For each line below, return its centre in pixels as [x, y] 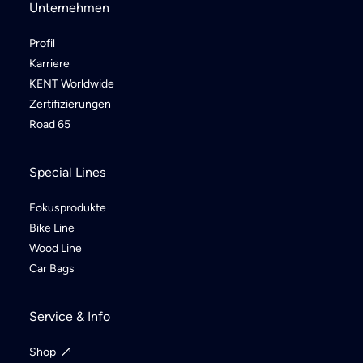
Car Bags [52, 269]
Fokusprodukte [68, 208]
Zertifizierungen [70, 104]
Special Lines [67, 172]
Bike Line [52, 228]
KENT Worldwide [72, 84]
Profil [42, 43]
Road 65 [50, 124]
